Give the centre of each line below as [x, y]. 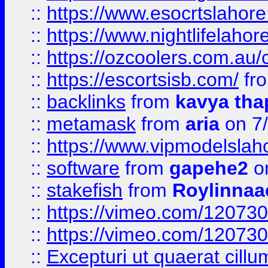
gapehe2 [209, 168]
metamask [91, 124]
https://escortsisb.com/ [143, 80]
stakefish [85, 190]
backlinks [86, 102]
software [83, 168]
